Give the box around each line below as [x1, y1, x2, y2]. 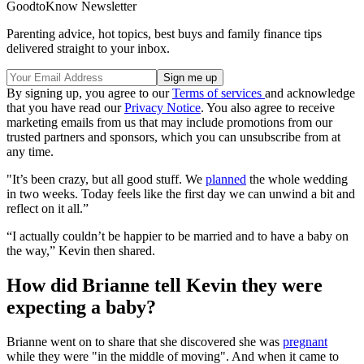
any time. [6, 145, 54, 159]
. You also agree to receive [201, 101, 335, 115]
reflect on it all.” [6, 201, 89, 216]
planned [206, 172, 246, 187]
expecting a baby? [6, 297, 156, 318]
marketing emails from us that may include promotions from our [6, 115, 332, 130]
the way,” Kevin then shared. [6, 244, 158, 258]
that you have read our [6, 101, 124, 115]
